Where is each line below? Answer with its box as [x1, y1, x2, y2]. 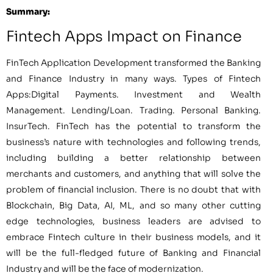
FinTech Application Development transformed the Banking [6, 57, 261, 69]
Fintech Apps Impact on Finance [6, 27, 242, 46]
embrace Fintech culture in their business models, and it [6, 232, 261, 243]
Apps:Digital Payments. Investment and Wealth [6, 89, 261, 101]
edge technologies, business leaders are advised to [6, 216, 261, 227]
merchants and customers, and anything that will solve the [6, 168, 261, 180]
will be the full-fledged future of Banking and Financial [6, 247, 261, 259]
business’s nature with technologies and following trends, [6, 136, 261, 148]
